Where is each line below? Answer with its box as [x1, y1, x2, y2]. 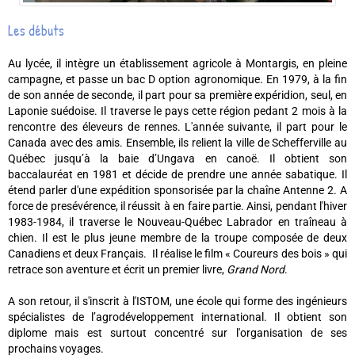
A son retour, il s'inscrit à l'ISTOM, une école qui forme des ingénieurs [8, 294, 347, 307]
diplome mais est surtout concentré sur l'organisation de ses [8, 326, 347, 339]
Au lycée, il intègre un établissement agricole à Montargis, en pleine [8, 56, 347, 70]
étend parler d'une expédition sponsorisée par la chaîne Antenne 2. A [8, 183, 347, 197]
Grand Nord [227, 262, 284, 276]
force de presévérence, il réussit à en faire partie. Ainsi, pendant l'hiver [8, 199, 347, 212]
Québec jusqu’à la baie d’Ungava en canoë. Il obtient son [8, 151, 347, 165]
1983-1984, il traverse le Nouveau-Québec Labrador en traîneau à [8, 215, 347, 228]
